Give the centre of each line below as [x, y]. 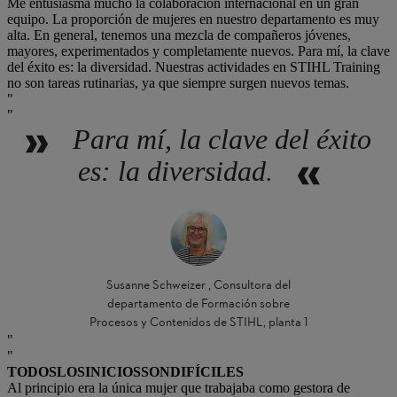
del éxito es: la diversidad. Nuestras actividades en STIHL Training [194, 67]
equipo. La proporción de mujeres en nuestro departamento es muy [193, 19]
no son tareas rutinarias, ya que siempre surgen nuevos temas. [178, 83]
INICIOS [113, 372]
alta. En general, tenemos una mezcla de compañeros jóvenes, [179, 35]
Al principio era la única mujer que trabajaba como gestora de [179, 388]
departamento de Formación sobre [198, 304]
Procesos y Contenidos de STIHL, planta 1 [198, 323]
